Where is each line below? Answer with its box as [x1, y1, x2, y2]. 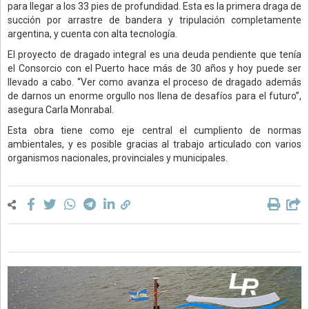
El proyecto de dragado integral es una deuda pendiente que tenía [8, 48, 301, 60]
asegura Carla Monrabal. [8, 103, 114, 115]
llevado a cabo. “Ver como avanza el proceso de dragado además [8, 76, 301, 88]
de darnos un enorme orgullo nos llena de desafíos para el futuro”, [8, 90, 301, 101]
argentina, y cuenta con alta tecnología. [8, 28, 177, 39]
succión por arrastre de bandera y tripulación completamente [8, 14, 301, 26]
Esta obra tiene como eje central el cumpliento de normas [8, 124, 301, 136]
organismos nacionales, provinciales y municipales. [8, 152, 228, 163]
